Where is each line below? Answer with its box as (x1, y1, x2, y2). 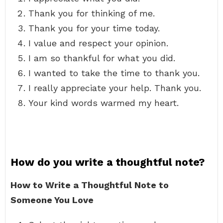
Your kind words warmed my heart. (28, 98, 179, 108)
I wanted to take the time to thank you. (28, 68, 200, 78)
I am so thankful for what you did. (28, 53, 175, 63)
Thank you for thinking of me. (28, 8, 155, 18)
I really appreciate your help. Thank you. (28, 83, 201, 93)
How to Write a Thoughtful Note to (10, 180, 169, 190)
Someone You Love (10, 195, 94, 205)
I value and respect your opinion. (28, 38, 168, 48)
